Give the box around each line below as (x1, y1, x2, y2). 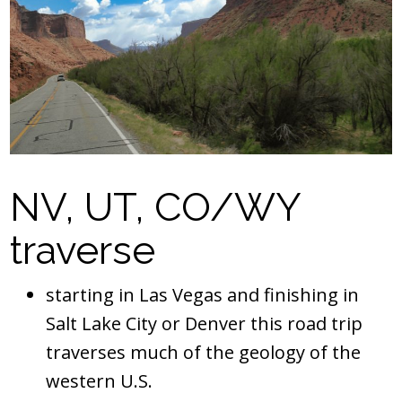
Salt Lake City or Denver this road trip (46, 310, 363, 336)
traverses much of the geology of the (46, 339, 361, 364)
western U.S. (46, 368, 153, 393)
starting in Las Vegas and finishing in (46, 282, 359, 307)
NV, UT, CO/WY (10, 183, 300, 230)
